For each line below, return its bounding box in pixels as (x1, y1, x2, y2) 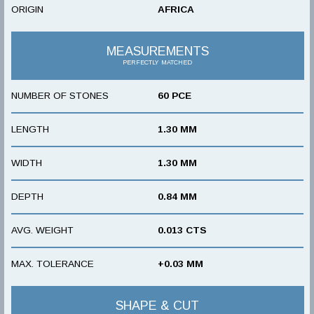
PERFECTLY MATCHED (123, 58, 193, 66)
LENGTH (11, 123, 49, 135)
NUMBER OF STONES (11, 90, 109, 101)
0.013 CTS (158, 224, 206, 235)
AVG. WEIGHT (11, 224, 74, 235)
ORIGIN (11, 4, 43, 15)
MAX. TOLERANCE (11, 258, 94, 269)
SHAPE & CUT (116, 298, 200, 313)
